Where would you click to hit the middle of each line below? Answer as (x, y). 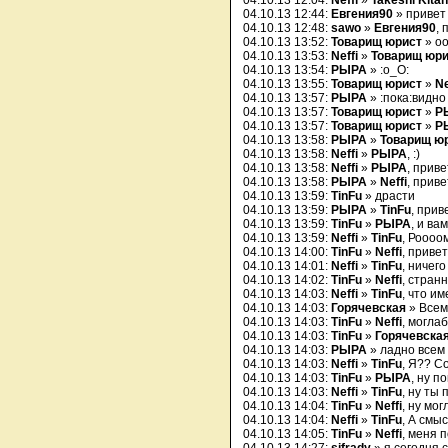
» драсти (388, 196)
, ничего (424, 266)
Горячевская (368, 308)
